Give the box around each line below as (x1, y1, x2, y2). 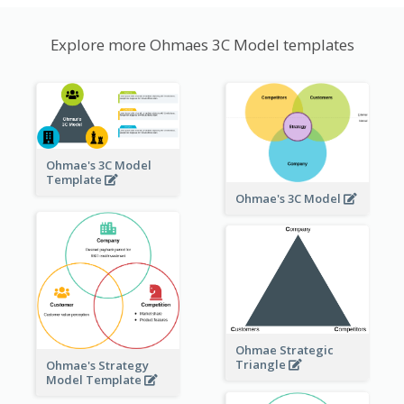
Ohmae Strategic (234, 341, 334, 358)
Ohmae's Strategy (45, 356, 149, 373)
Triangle (234, 355, 289, 372)
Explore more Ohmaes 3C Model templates (50, 34, 354, 56)
